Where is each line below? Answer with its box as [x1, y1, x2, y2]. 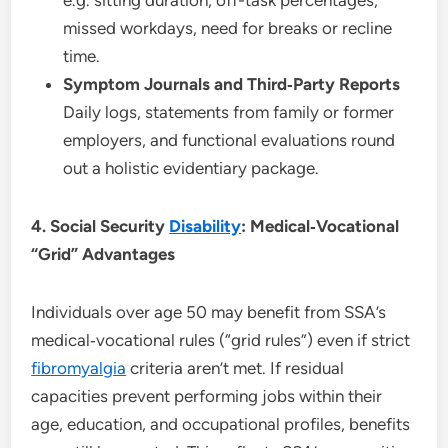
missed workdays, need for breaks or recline [63, 17, 393, 38]
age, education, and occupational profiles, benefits [31, 413, 411, 434]
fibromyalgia [31, 357, 127, 378]
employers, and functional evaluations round [63, 129, 396, 150]
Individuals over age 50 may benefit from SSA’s [31, 301, 387, 322]
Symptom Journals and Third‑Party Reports [63, 73, 401, 94]
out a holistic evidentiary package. [63, 157, 320, 178]
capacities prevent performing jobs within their [31, 385, 383, 406]
